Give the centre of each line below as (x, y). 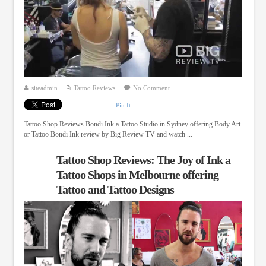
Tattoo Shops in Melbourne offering (137, 175)
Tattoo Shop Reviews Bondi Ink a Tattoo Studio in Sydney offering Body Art (132, 124)
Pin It (123, 105)
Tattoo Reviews (94, 88)
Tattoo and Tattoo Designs (115, 190)
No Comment (151, 88)
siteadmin (44, 88)
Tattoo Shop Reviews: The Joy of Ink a (143, 160)
